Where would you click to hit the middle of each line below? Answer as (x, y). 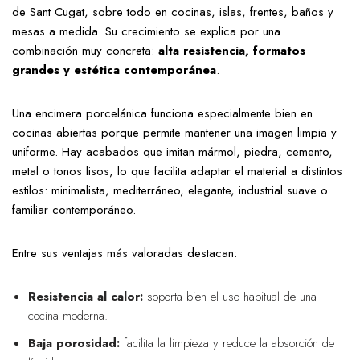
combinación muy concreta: (85, 51)
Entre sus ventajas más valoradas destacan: (125, 253)
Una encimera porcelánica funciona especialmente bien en (162, 113)
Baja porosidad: (74, 343)
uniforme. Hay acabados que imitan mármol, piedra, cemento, (172, 152)
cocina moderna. (68, 316)
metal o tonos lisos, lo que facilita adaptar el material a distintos (177, 171)
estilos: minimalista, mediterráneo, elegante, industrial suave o (170, 190)
